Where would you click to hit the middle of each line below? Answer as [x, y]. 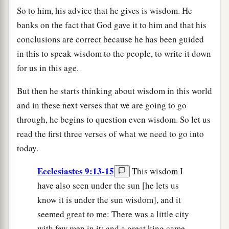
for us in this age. [48, 68]
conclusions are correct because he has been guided [110, 39]
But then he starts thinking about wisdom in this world [114, 91]
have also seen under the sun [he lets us [108, 186]
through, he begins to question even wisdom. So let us [114, 120]
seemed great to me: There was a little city [113, 214]
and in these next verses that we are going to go [102, 105]
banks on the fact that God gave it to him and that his [112, 25]
